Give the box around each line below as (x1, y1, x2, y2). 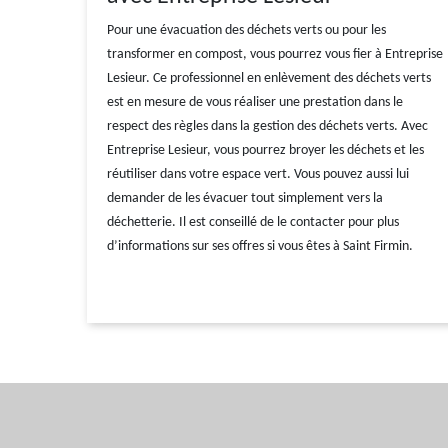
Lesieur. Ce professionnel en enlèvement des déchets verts (107, 71, 431, 86)
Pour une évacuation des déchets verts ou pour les (107, 23, 386, 38)
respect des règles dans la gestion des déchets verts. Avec (107, 119, 428, 134)
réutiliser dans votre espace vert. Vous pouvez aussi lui (107, 167, 409, 182)
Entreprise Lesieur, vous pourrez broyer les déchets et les (107, 143, 424, 158)
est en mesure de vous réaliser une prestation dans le (107, 95, 403, 110)
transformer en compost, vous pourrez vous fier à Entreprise (107, 47, 443, 62)
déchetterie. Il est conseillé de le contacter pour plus (107, 215, 399, 230)
